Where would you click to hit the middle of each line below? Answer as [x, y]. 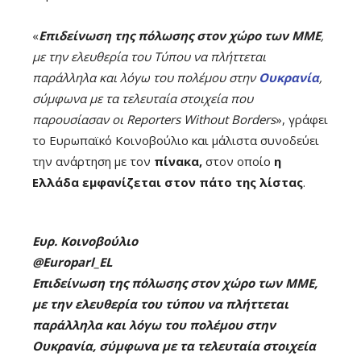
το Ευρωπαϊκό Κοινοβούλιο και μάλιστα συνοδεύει [176, 140]
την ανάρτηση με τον [93, 161]
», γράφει [302, 119]
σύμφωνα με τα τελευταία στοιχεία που [143, 98]
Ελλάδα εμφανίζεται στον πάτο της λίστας [168, 182]
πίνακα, [178, 161]
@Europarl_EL [72, 261]
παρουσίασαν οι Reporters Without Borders [154, 119]
